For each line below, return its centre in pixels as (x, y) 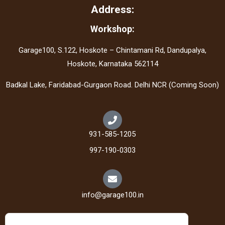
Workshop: (113, 29)
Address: (113, 10)
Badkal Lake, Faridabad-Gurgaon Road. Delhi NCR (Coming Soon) (113, 85)
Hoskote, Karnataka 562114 (113, 64)
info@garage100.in (113, 195)
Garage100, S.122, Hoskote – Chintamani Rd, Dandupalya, (113, 50)
